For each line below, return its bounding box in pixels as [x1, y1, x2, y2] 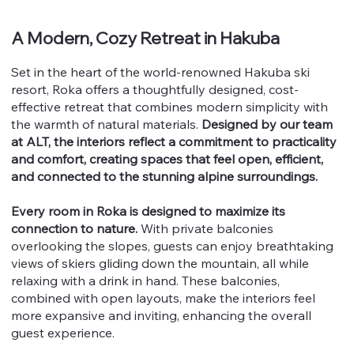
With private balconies [137, 220, 274, 236]
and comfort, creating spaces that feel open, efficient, [11, 150, 324, 167]
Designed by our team [201, 115, 333, 132]
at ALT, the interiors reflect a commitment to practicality [11, 133, 337, 149]
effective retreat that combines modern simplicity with [11, 98, 329, 115]
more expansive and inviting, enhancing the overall [11, 307, 312, 323]
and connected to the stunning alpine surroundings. [11, 168, 318, 184]
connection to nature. [11, 220, 138, 236]
